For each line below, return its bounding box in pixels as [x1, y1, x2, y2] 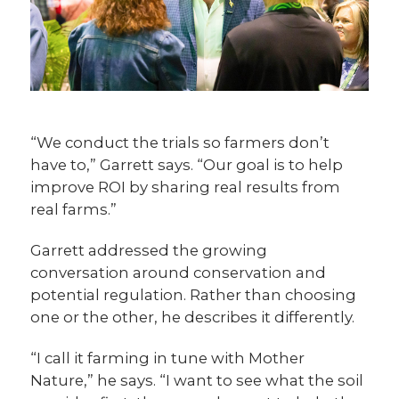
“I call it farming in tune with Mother [30, 349, 305, 368]
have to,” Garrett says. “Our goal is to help [30, 156, 344, 175]
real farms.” [30, 200, 118, 219]
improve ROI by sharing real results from [30, 178, 341, 197]
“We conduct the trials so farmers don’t [30, 134, 330, 152]
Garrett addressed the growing [30, 241, 268, 260]
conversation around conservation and [30, 264, 327, 282]
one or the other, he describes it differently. [30, 308, 355, 327]
